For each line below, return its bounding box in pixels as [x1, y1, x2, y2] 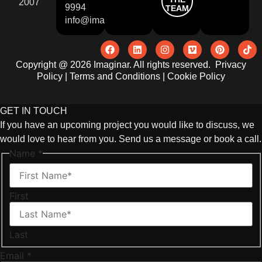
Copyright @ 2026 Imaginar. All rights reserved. [16, 59, 215, 70]
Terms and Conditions [70, 71, 160, 81]
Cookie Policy [167, 71, 225, 81]
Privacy [215, 59, 246, 70]
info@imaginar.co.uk [65, 15, 150, 25]
